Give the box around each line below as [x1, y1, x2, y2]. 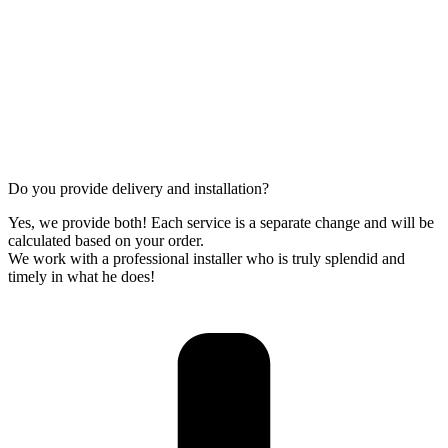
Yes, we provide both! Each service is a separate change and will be [8, 214, 434, 232]
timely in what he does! [8, 268, 155, 286]
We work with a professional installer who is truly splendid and [8, 250, 405, 268]
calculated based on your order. [8, 232, 204, 250]
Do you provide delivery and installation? [8, 180, 269, 198]
